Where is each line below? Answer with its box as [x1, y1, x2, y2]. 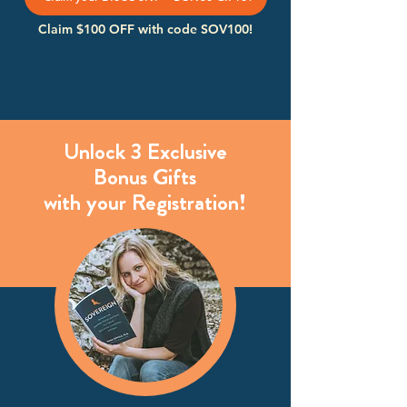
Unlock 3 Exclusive [63, 135, 227, 168]
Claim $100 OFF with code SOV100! [38, 21, 253, 37]
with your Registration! [44, 186, 246, 219]
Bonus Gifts [94, 161, 196, 194]
